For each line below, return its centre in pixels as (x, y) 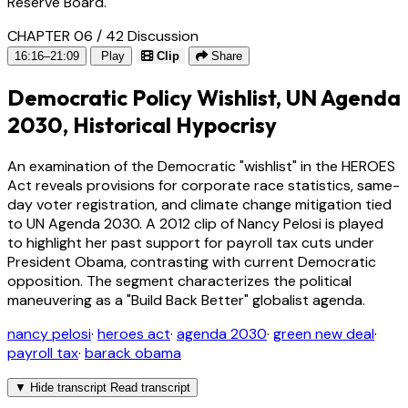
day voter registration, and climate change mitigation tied (199, 204)
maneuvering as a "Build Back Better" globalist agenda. (186, 300)
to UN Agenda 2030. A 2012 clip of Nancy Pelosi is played (195, 223)
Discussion (163, 36)
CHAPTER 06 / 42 (66, 36)
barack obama (133, 352)
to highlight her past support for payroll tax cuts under (191, 242)
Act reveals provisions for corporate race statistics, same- (204, 185)
